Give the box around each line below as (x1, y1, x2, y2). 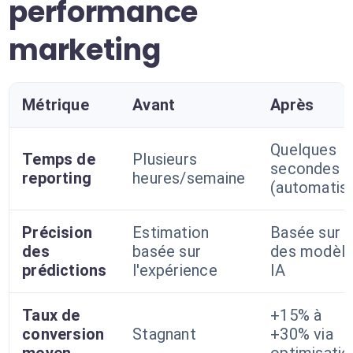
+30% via (270, 325, 333, 344)
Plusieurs (132, 150, 198, 169)
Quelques (270, 140, 336, 159)
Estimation (132, 223, 210, 242)
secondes (270, 159, 340, 178)
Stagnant (132, 325, 196, 344)
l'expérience (132, 261, 217, 280)
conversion (22, 325, 105, 344)
